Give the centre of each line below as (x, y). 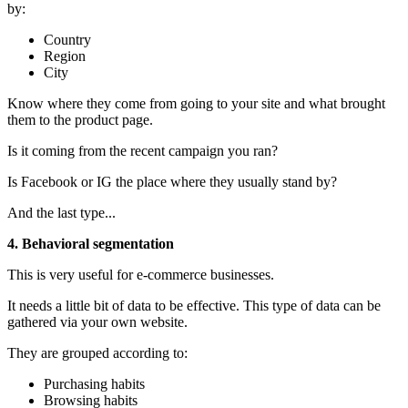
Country (67, 39)
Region (65, 56)
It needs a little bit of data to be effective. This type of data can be (194, 305)
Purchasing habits (94, 383)
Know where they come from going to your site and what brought (196, 103)
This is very (41, 274)
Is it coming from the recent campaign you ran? (143, 150)
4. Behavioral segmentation (91, 243)
